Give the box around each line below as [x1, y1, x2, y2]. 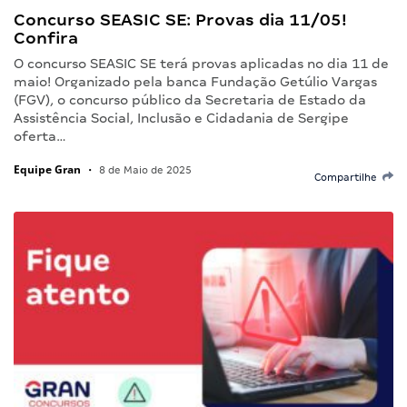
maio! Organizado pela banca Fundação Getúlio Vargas [14, 74, 377, 89]
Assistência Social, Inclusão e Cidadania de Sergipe [14, 110, 349, 125]
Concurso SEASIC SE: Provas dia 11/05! [14, 9, 347, 29]
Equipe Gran [14, 161, 81, 177]
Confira [14, 27, 78, 47]
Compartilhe [314, 171, 382, 183]
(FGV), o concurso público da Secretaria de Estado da [14, 92, 366, 107]
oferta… [14, 128, 66, 144]
